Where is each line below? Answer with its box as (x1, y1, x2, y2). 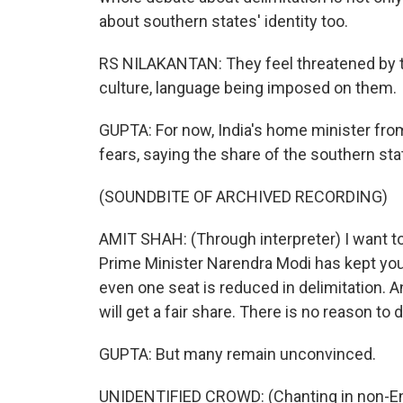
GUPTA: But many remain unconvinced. (99, 345, 376, 363)
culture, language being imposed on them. (99, 78, 397, 97)
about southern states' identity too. (99, 12, 348, 31)
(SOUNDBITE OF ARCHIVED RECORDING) (99, 187, 388, 206)
